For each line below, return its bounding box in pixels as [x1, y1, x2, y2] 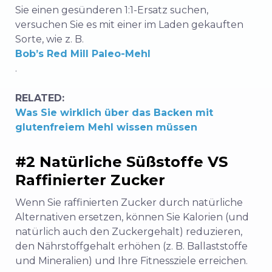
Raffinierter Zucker [15, 171, 165, 189]
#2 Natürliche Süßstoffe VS [15, 153, 228, 171]
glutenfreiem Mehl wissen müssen [15, 121, 197, 134]
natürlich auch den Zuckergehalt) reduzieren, [15, 226, 242, 238]
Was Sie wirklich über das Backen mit [15, 107, 213, 119]
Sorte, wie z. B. [15, 33, 84, 46]
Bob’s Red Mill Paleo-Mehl [15, 48, 151, 60]
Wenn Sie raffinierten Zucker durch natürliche [15, 197, 243, 209]
